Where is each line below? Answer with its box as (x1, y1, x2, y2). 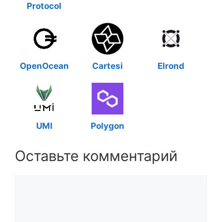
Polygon (91, 121, 124, 131)
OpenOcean (19, 61, 69, 71)
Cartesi (92, 61, 123, 71)
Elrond (158, 61, 184, 71)
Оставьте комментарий (15, 147, 177, 165)
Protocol (27, 1, 61, 11)
